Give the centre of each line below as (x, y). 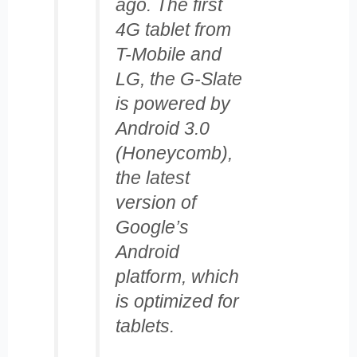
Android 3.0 (162, 128)
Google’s (152, 227)
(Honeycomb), (174, 153)
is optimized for (177, 301)
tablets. (145, 326)
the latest (152, 177)
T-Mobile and (168, 54)
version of (155, 202)
